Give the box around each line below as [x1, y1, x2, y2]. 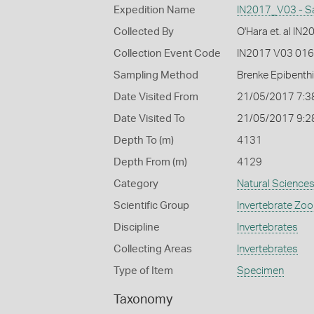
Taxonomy [114, 294, 172, 306]
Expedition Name [114, 5, 196, 15]
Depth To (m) [114, 135, 174, 146]
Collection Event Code [114, 48, 221, 59]
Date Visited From [114, 92, 198, 102]
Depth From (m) [114, 157, 187, 168]
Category [114, 179, 158, 189]
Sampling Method [114, 70, 198, 81]
